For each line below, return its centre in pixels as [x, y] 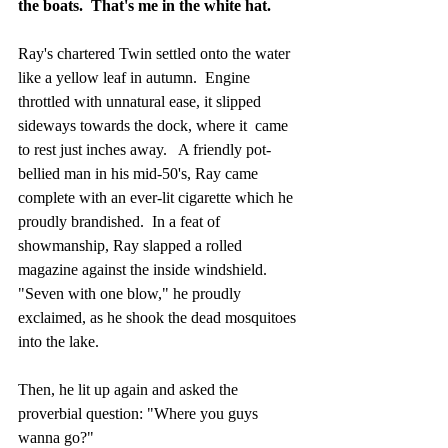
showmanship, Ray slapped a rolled [132, 245]
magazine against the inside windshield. [146, 269]
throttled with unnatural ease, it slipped [141, 101]
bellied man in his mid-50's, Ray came [140, 173]
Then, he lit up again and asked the [130, 389]
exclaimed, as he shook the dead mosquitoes [159, 317]
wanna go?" [56, 437]
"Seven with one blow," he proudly [131, 293]
